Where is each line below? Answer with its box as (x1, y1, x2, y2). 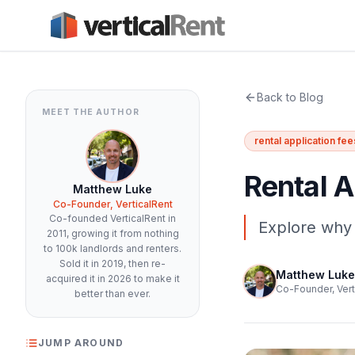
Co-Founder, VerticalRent (52, 198, 173, 210)
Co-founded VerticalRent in (49, 212, 176, 224)
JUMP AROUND (38, 337, 124, 349)
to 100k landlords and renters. (44, 242, 181, 254)
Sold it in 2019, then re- (59, 258, 166, 269)
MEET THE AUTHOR (42, 107, 139, 117)
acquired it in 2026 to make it (45, 273, 180, 284)
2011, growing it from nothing (46, 227, 179, 239)
